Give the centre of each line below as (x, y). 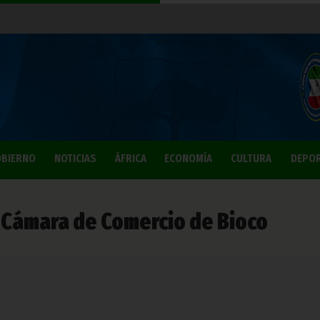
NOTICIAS (75, 158)
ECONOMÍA (188, 158)
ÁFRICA (130, 158)
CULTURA (251, 158)
